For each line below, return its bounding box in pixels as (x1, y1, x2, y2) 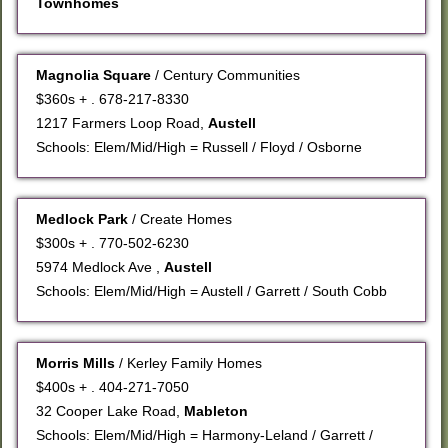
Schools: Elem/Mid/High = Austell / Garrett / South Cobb (36, 283, 388, 300)
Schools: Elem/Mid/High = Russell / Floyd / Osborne (36, 139, 363, 156)
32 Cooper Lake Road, (36, 403, 185, 420)
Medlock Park (36, 211, 133, 228)
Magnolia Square (36, 67, 156, 84)
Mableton (184, 403, 249, 420)
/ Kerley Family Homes (119, 355, 263, 372)
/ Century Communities (155, 67, 301, 84)
